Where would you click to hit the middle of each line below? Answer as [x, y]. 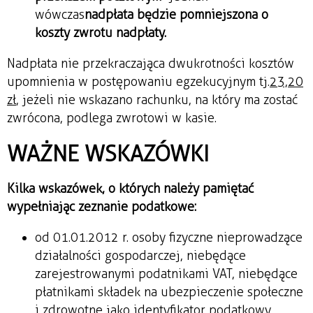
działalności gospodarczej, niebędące [140, 255]
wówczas [60, 14]
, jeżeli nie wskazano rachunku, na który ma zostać [157, 100]
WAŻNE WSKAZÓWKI [108, 153]
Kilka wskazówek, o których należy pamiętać [130, 188]
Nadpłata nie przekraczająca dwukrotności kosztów [151, 63]
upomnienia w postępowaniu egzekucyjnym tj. [138, 81]
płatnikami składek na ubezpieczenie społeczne [169, 292]
